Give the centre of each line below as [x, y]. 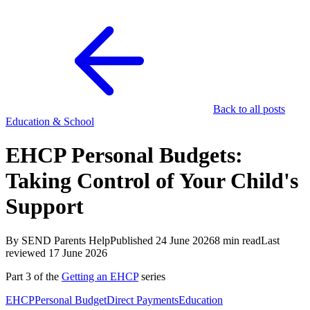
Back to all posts [249, 109]
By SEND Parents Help [58, 240]
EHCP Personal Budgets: [124, 155]
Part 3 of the [34, 276]
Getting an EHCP [100, 276]
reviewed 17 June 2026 [56, 253]
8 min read [238, 240]
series [152, 276]
